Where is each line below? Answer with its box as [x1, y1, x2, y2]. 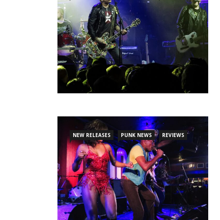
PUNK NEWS [121, 132, 152, 139]
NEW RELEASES [73, 132, 110, 139]
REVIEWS [162, 132, 184, 139]
